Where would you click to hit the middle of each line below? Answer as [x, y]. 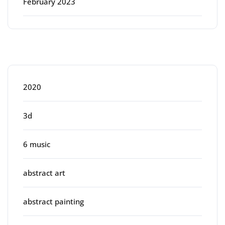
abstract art [44, 173]
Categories [50, 51]
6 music [37, 144]
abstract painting [53, 201]
